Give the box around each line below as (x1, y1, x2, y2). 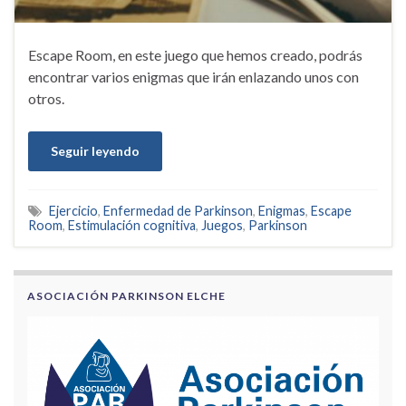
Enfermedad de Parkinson (103, 202, 253, 218)
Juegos (201, 217, 243, 233)
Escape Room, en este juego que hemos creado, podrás (28, 45, 362, 63)
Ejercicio (49, 202, 98, 218)
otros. (28, 89, 64, 107)
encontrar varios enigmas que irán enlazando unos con (28, 67, 359, 85)
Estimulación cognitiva (68, 217, 196, 233)
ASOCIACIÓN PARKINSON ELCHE (27, 288, 226, 303)
